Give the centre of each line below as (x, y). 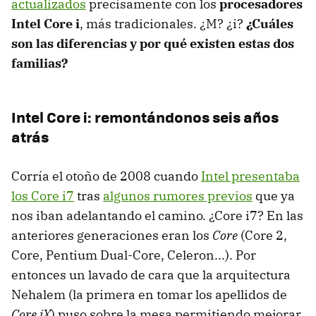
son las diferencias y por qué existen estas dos (153, 44)
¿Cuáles (270, 24)
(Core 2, (262, 236)
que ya (274, 196)
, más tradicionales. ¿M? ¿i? (163, 24)
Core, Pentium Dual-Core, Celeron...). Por (134, 255)
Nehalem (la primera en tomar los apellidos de (149, 295)
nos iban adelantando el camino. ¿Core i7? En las (157, 216)
